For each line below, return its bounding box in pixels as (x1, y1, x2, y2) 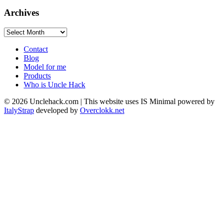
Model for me (24, 62, 66, 71)
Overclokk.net (80, 106, 124, 114)
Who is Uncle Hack (24, 80, 85, 89)
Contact (24, 44, 48, 53)
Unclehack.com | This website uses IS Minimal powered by (28, 97, 215, 106)
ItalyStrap (4, 106, 34, 114)
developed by (34, 106, 80, 114)
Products (24, 71, 51, 80)
